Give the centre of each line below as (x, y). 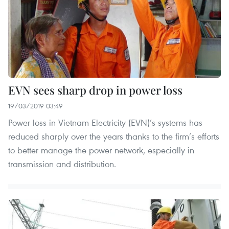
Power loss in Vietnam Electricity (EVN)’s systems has (105, 123)
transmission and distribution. (62, 164)
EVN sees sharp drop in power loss (95, 90)
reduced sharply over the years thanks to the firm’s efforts (114, 136)
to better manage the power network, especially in (101, 150)
